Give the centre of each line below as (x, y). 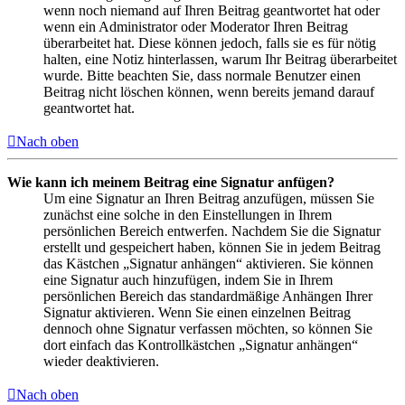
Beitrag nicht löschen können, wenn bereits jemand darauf (209, 91)
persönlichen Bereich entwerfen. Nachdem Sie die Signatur (212, 231)
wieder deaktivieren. (101, 361)
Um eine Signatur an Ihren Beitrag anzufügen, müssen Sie (209, 198)
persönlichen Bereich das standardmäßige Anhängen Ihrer (208, 296)
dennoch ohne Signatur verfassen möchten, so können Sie (208, 328)
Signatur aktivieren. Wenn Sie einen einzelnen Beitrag (197, 312)
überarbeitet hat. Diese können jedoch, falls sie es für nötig (210, 42)
